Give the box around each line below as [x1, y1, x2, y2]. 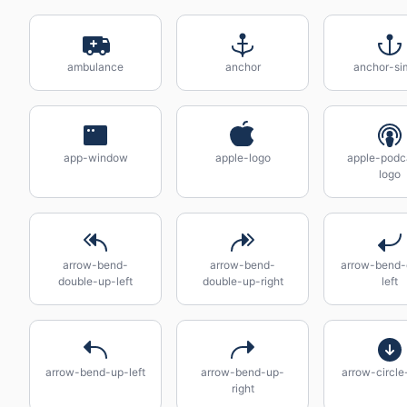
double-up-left [58, 274, 133, 288]
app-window [63, 151, 128, 164]
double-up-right [202, 274, 283, 288]
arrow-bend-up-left [45, 365, 145, 379]
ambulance [67, 60, 124, 74]
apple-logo [214, 151, 271, 164]
